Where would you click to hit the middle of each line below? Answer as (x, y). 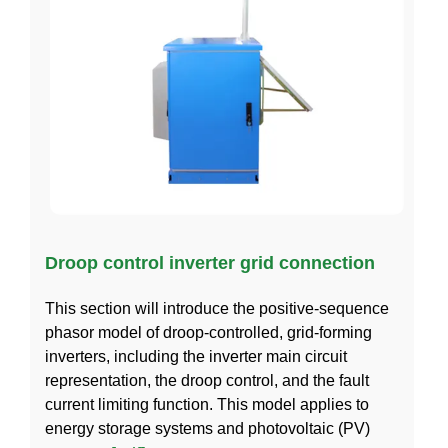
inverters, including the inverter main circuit (196, 357)
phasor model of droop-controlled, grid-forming (208, 333)
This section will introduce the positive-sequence (217, 309)
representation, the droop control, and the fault (207, 381)
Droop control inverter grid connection (210, 263)
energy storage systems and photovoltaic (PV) (207, 429)
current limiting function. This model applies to (207, 405)
